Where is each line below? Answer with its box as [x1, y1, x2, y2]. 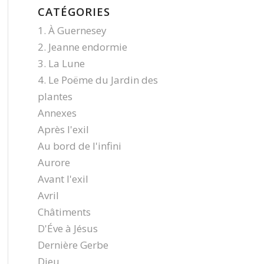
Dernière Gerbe [37, 238, 108, 252]
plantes [37, 90, 72, 103]
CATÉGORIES [37, 4, 110, 19]
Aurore [37, 156, 70, 169]
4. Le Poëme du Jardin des [37, 73, 158, 87]
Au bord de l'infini [37, 139, 121, 153]
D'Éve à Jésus [37, 222, 98, 235]
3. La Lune [37, 57, 85, 70]
